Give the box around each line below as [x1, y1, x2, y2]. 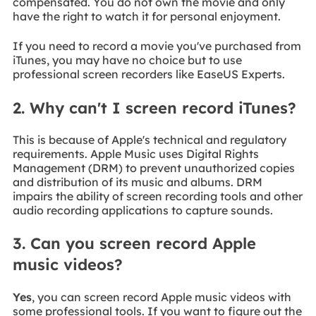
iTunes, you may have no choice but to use [12, 53, 242, 67]
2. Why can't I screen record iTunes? [12, 97, 296, 118]
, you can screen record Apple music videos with [31, 289, 291, 304]
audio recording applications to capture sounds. [12, 202, 273, 217]
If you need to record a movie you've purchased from [12, 39, 301, 53]
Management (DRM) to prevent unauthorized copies [12, 160, 295, 175]
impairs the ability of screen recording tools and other [12, 188, 303, 203]
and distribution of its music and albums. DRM [12, 174, 262, 189]
